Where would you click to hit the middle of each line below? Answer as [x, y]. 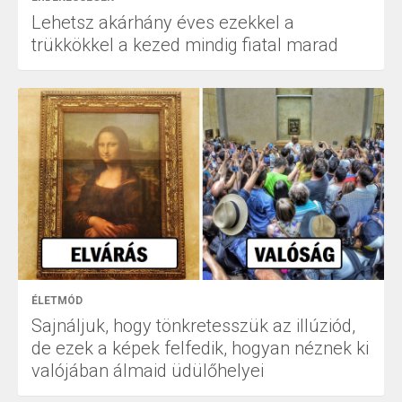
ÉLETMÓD [57, 301]
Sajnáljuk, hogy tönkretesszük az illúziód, [193, 326]
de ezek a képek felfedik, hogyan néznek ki [200, 349]
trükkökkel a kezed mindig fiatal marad [185, 45]
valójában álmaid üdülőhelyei [148, 371]
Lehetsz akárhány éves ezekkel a [163, 23]
